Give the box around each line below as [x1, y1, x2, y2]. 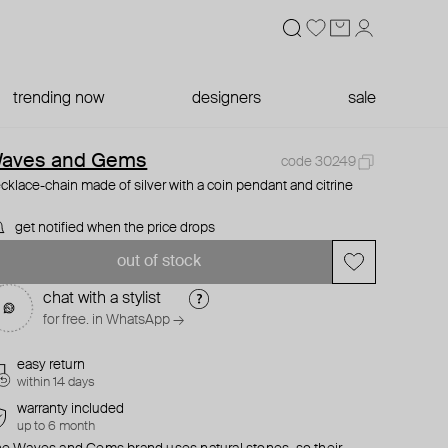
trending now [13, 91, 105, 107]
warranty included [17, 402, 125, 416]
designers [191, 91, 261, 107]
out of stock [116, 254, 201, 270]
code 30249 [280, 155, 356, 169]
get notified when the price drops [15, 221, 216, 235]
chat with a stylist [43, 291, 162, 307]
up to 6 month [17, 420, 96, 433]
